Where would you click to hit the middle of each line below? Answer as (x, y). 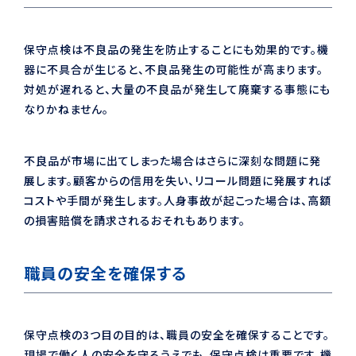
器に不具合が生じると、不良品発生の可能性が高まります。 (174, 69)
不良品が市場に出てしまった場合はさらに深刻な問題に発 (172, 160)
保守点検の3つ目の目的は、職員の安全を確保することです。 (177, 334)
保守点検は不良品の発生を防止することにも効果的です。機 (176, 49)
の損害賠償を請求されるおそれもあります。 (135, 220)
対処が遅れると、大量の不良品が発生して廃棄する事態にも (177, 89)
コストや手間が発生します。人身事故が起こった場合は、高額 (178, 200)
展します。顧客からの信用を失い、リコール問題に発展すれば (178, 180)
